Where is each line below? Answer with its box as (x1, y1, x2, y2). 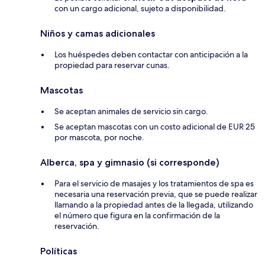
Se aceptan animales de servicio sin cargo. (54, 105, 208, 117)
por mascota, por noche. (54, 131, 144, 143)
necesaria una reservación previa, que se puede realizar (54, 188, 257, 199)
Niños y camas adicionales (40, 27, 155, 39)
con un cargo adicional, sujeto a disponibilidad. (54, 2, 226, 14)
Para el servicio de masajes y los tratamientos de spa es (54, 177, 254, 189)
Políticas (40, 245, 77, 257)
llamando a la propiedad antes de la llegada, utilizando (54, 199, 253, 210)
